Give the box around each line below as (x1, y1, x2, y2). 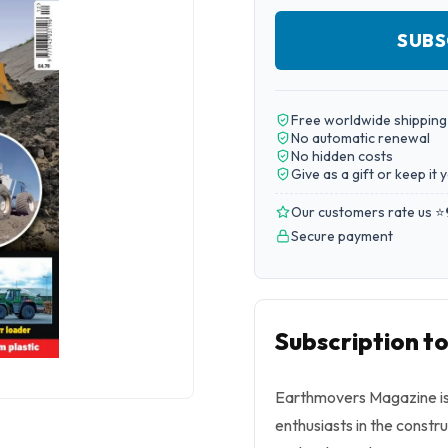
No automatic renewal (291, 129, 430, 147)
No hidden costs (291, 147, 393, 165)
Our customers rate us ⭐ (291, 203, 445, 221)
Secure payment (291, 227, 393, 245)
